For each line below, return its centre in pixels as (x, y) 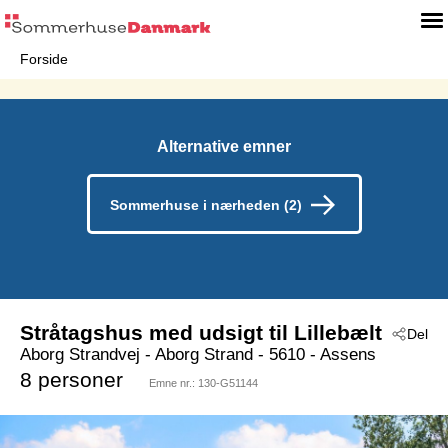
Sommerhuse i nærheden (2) (205, 205)
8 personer (71, 379)
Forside (44, 59)
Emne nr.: (173, 382)
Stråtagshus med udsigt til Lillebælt (201, 332)
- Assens (340, 354)
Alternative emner (224, 146)
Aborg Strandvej (80, 354)
